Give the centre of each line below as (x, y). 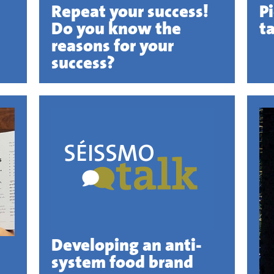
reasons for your (112, 45)
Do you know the (116, 28)
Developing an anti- (126, 245)
